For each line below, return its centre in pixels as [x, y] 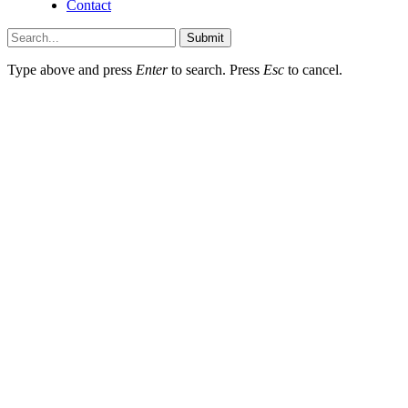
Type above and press [71, 69]
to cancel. [313, 69]
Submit [205, 37]
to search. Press [215, 69]
